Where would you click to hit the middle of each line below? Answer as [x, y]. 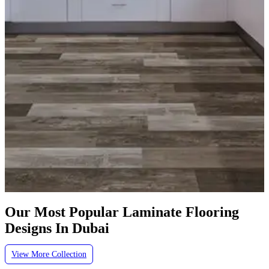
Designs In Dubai [57, 228]
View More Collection [49, 254]
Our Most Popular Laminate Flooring [122, 212]
